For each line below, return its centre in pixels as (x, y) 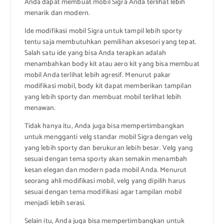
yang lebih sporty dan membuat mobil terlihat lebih (103, 97)
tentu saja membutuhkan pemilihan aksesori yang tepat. (110, 42)
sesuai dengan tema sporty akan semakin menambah (106, 159)
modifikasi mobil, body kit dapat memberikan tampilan (108, 86)
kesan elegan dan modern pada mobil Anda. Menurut (105, 170)
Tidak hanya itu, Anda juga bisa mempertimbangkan (104, 126)
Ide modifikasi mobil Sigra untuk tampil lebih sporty (103, 31)
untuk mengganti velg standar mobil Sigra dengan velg (108, 137)
